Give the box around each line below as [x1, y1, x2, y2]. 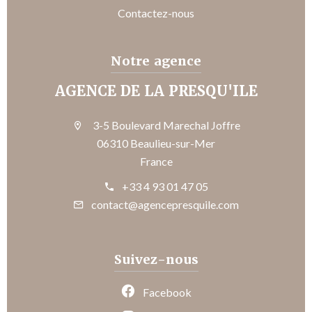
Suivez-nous [114, 251, 198, 267]
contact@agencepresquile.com [91, 197, 239, 211]
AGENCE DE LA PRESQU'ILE [54, 81, 258, 100]
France [139, 154, 173, 168]
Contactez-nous [118, 6, 194, 19]
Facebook [143, 285, 192, 299]
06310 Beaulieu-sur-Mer [97, 136, 215, 150]
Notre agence [111, 52, 201, 69]
